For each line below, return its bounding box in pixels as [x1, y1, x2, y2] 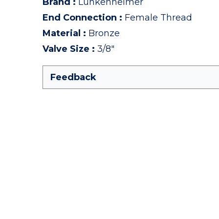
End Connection [43, 12, 117, 23]
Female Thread [125, 12, 192, 23]
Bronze [88, 28, 120, 39]
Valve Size [43, 44, 89, 54]
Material [43, 28, 81, 39]
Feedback [50, 72, 96, 83]
